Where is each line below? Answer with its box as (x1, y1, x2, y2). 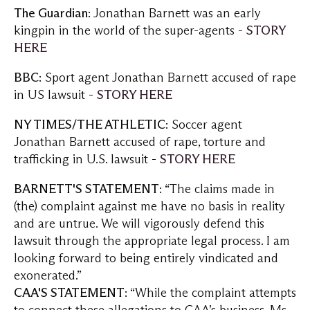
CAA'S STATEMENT (14, 285, 125, 300)
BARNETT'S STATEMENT (14, 181, 159, 197)
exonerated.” (14, 268, 82, 283)
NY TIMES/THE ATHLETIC (14, 117, 165, 132)
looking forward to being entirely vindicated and (14, 250, 278, 266)
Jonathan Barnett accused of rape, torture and (14, 134, 266, 149)
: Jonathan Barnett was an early (88, 6, 261, 21)
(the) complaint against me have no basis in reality (14, 199, 285, 214)
